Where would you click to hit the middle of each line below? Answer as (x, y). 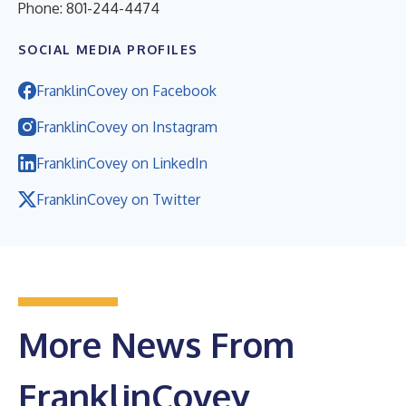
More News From (156, 344)
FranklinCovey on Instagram (127, 126)
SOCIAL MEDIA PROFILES (108, 49)
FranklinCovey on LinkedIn (122, 163)
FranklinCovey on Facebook (126, 90)
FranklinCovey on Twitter (118, 199)
